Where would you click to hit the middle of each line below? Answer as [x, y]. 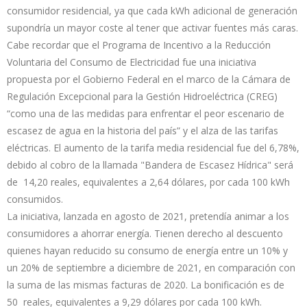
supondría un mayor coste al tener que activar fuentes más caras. [152, 28]
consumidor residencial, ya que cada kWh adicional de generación [152, 11]
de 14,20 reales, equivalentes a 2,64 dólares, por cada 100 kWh [148, 182]
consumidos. [35, 199]
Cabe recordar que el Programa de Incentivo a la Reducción [139, 45]
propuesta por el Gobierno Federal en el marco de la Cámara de [149, 79]
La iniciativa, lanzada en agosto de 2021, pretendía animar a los [148, 217]
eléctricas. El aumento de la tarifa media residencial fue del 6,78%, [153, 148]
